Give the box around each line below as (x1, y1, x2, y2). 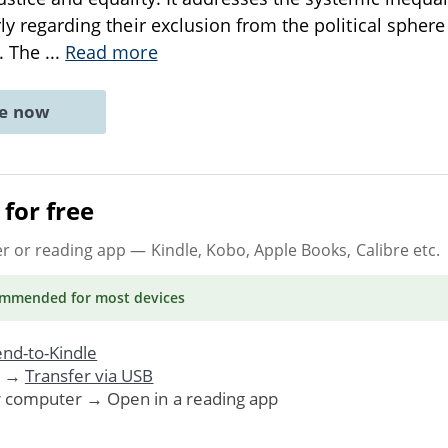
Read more (65, 40, 158, 64)
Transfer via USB (24, 363, 154, 387)
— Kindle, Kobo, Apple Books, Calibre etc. (126, 238, 440, 261)
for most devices (66, 287, 186, 307)
